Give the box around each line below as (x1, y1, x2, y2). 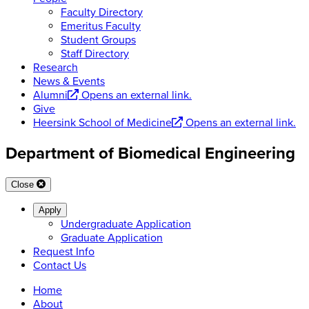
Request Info (33, 245, 94, 259)
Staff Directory (61, 47, 129, 61)
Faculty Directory (61, 6, 143, 20)
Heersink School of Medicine (33, 116, 172, 130)
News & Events (33, 74, 105, 89)
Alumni (33, 88, 68, 103)
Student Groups (61, 33, 136, 48)
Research (33, 61, 78, 75)
